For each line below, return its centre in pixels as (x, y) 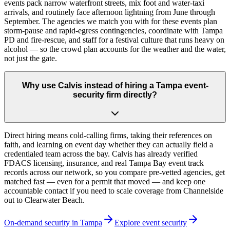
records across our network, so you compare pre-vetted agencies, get (114, 172)
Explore (128, 223)
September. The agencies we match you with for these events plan (111, 21)
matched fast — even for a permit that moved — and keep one (105, 182)
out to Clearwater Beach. (44, 200)
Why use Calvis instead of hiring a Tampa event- (115, 85)
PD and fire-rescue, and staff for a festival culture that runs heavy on (114, 40)
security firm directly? (115, 94)
